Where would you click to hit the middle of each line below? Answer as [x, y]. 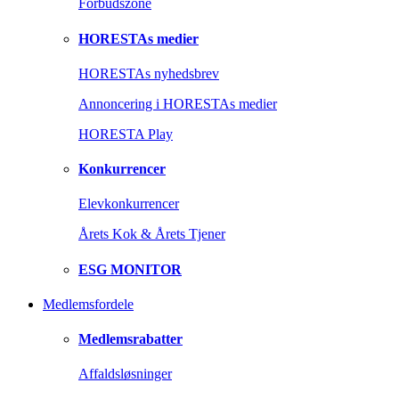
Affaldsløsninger [125, 374]
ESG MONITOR [130, 269]
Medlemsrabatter [130, 339]
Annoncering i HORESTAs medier [178, 103]
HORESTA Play [126, 134]
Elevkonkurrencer [129, 204]
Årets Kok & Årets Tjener [152, 234]
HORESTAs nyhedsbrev [149, 73]
